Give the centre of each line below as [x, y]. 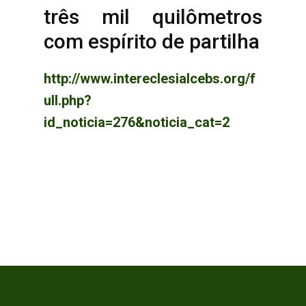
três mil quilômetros [153, 17]
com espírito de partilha [152, 41]
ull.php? [68, 100]
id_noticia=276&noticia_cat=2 [137, 122]
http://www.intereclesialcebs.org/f [150, 79]
